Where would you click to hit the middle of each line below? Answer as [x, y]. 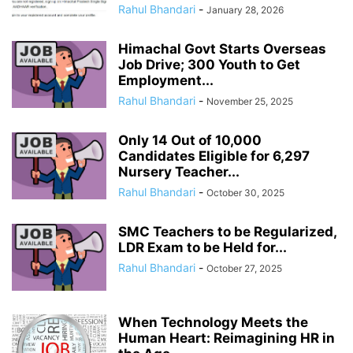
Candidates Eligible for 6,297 [214, 156]
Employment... [166, 81]
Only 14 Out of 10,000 [190, 141]
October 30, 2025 [245, 193]
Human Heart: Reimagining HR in [227, 338]
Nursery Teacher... [179, 172]
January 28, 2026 [245, 10]
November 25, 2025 [250, 102]
